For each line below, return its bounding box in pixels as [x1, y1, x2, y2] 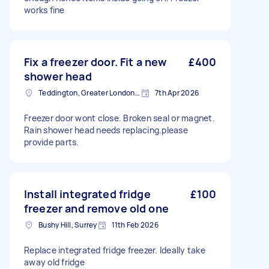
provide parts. [24, 136, 79, 148]
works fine [24, 4, 65, 16]
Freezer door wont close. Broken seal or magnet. [24, 112, 215, 124]
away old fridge [24, 256, 85, 268]
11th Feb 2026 [111, 220, 159, 230]
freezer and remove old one [24, 201, 169, 216]
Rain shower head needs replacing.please [24, 124, 188, 136]
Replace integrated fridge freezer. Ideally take [24, 244, 205, 256]
